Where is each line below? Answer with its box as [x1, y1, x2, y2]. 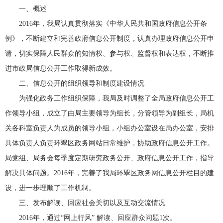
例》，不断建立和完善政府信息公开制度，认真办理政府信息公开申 [5, 35, 214, 42]
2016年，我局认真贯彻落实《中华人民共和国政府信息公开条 [19, 20, 207, 27]
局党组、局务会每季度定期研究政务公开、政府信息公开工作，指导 [5, 154, 214, 162]
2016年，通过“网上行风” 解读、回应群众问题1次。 [19, 214, 177, 222]
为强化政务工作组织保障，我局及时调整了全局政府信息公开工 [19, 95, 214, 102]
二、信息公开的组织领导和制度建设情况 [19, 80, 144, 87]
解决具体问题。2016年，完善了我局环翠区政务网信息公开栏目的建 [5, 169, 214, 177]
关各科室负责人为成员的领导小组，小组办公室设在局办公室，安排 [5, 124, 214, 132]
